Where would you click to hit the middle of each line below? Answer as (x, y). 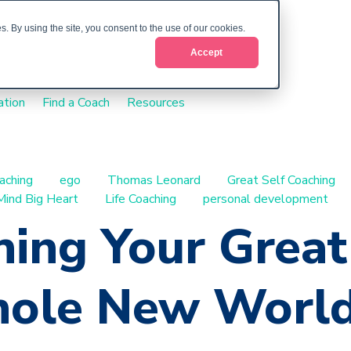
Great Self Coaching (281, 180)
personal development (266, 199)
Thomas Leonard (154, 180)
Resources (156, 102)
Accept (207, 52)
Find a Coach (76, 102)
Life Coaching (141, 199)
